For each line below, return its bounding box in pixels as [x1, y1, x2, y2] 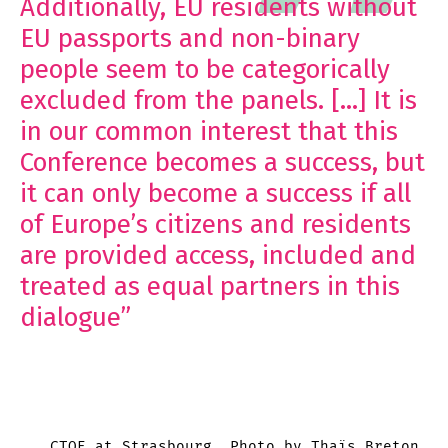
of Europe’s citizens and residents [20, 209, 411, 241]
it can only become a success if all [20, 178, 411, 210]
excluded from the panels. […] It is [20, 85, 417, 117]
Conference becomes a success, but [20, 147, 425, 179]
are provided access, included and [20, 240, 416, 272]
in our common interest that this [20, 116, 398, 148]
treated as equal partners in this [20, 271, 400, 303]
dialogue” [20, 302, 138, 334]
